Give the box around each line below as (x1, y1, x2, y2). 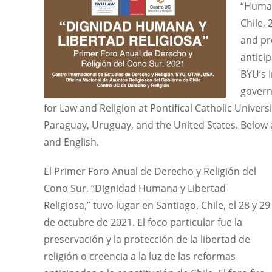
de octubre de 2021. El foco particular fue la (44, 216, 242, 229)
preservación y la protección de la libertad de (44, 233, 250, 246)
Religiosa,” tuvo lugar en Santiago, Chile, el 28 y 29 (44, 199, 270, 212)
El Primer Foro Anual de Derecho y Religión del (44, 165, 256, 178)
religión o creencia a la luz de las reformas (44, 250, 236, 263)
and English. (44, 135, 99, 149)
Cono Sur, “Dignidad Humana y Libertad (44, 182, 226, 195)
